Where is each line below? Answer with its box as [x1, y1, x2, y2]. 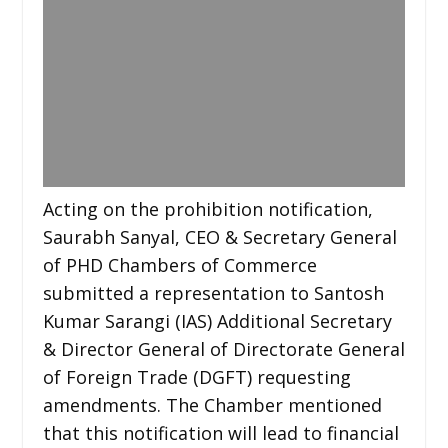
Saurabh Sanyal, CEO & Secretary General [42, 224, 397, 249]
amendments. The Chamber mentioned [42, 392, 382, 417]
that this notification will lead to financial [42, 420, 399, 445]
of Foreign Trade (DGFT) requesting [42, 364, 351, 389]
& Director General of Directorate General [42, 336, 405, 361]
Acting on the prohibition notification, [42, 196, 373, 221]
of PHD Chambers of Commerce [42, 252, 317, 277]
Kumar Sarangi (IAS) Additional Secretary [42, 308, 392, 333]
